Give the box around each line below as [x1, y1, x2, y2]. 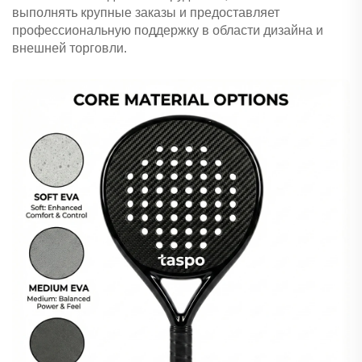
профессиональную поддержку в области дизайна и [12, 23, 323, 38]
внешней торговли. [12, 41, 127, 56]
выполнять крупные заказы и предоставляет [12, 6, 280, 20]
